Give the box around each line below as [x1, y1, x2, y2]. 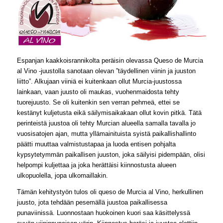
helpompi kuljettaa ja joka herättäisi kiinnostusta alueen [16, 161, 176, 169]
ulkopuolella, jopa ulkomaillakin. [16, 172, 108, 180]
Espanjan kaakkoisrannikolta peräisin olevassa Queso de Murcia [16, 57, 203, 65]
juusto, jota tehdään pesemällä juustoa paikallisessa [16, 198, 167, 206]
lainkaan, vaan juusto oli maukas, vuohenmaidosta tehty [16, 88, 179, 96]
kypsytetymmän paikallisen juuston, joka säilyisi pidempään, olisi [16, 151, 205, 159]
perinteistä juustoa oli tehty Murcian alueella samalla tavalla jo [16, 119, 196, 127]
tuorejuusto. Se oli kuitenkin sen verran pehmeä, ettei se [16, 99, 180, 107]
